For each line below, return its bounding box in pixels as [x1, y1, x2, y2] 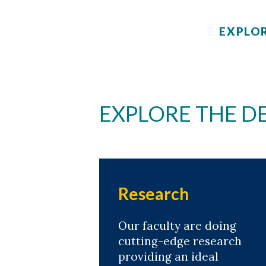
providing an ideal [118, 249, 218, 264]
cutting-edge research [118, 233, 242, 248]
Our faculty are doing [118, 218, 236, 233]
